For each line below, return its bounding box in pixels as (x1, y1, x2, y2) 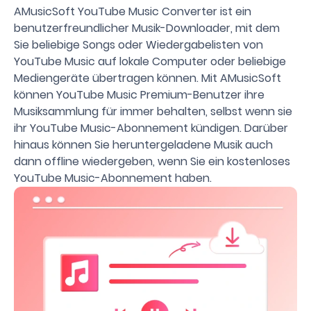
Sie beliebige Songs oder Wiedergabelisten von (14, 36, 263, 53)
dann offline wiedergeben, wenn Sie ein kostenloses (14, 153, 290, 169)
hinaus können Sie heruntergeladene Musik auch (14, 136, 273, 153)
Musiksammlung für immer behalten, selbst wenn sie (14, 103, 292, 119)
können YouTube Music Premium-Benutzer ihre (14, 86, 264, 103)
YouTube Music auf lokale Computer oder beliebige (14, 53, 286, 69)
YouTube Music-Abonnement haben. (14, 169, 212, 186)
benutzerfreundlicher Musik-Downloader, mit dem (14, 19, 280, 36)
